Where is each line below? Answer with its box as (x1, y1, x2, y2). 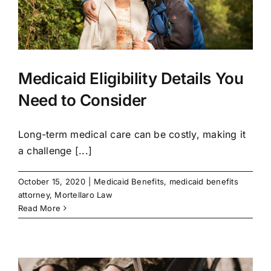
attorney (18, 189, 50, 200)
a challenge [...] (18, 144, 93, 157)
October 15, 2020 (18, 176, 85, 186)
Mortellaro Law (54, 189, 113, 200)
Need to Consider (18, 90, 146, 109)
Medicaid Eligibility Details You (18, 68, 244, 88)
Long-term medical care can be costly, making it (18, 128, 246, 140)
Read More (18, 203, 61, 213)
